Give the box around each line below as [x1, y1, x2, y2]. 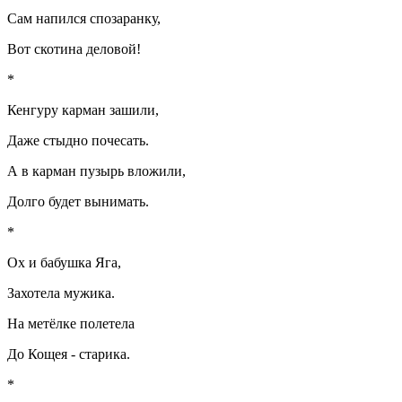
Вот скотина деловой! [7, 41, 141, 57]
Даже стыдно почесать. [7, 133, 149, 149]
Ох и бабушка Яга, [7, 255, 121, 271]
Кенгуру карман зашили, [7, 102, 159, 118]
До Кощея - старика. [7, 346, 130, 363]
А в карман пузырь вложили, [7, 163, 186, 179]
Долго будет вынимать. [7, 194, 149, 210]
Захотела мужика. [7, 285, 115, 301]
